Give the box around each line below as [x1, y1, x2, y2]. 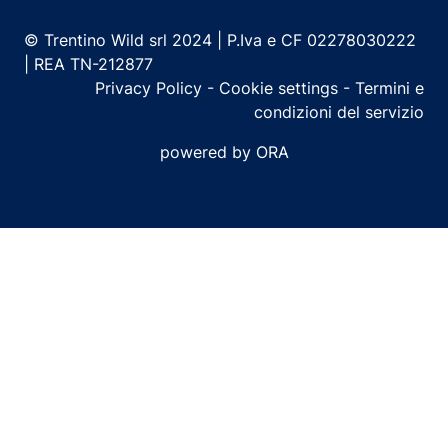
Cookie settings [219, 78, 338, 98]
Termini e [355, 78, 424, 98]
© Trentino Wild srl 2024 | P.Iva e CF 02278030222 [24, 30, 416, 50]
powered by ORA [159, 142, 289, 162]
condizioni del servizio [254, 102, 424, 122]
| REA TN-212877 [24, 54, 153, 74]
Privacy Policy [95, 78, 207, 98]
